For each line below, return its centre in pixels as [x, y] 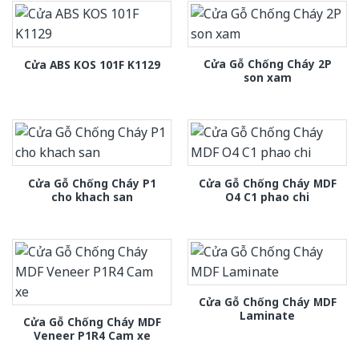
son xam [267, 78]
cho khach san [92, 196]
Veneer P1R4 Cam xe [92, 336]
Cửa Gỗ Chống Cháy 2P [267, 64]
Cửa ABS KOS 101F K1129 [92, 64]
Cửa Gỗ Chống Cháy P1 [92, 183]
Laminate [267, 316]
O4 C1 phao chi [267, 196]
